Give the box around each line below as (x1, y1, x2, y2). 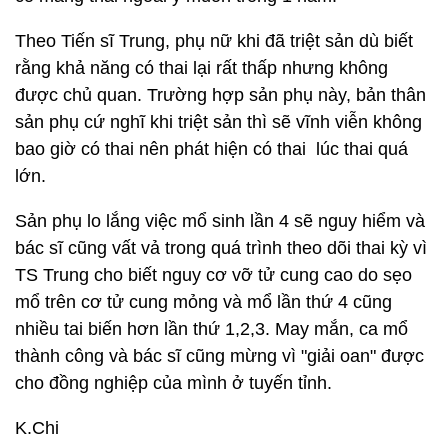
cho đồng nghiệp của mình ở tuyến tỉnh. (15, 373, 332, 393)
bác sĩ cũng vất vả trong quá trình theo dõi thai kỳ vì (15, 238, 427, 258)
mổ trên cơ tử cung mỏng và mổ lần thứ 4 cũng (15, 292, 392, 312)
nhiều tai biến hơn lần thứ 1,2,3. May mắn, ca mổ (15, 319, 408, 339)
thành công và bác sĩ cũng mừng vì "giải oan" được (15, 346, 424, 366)
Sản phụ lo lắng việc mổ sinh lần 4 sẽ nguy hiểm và (15, 211, 425, 231)
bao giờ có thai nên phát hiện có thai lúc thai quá (15, 139, 408, 159)
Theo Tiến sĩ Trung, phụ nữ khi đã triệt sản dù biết (15, 31, 413, 51)
